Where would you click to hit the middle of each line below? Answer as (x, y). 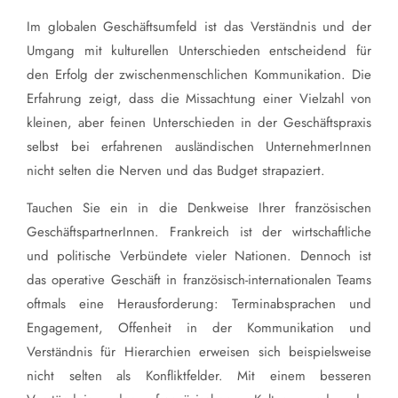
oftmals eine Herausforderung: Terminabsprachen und (199, 304)
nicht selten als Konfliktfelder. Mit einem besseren (199, 376)
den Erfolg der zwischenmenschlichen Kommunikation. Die (199, 75)
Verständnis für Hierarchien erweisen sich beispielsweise (199, 352)
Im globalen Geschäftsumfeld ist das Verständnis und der (199, 27)
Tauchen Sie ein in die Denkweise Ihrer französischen (199, 208)
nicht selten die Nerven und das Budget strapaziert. (176, 171)
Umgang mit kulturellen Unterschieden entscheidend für (199, 51)
